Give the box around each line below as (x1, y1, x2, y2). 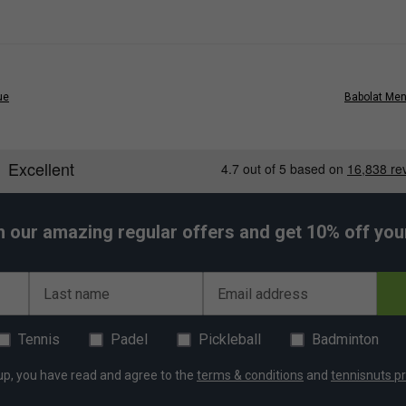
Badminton (312, 331, 379, 349)
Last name (43, 285, 110, 304)
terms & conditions (197, 368, 304, 383)
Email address (217, 285, 308, 304)
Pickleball (198, 331, 261, 349)
